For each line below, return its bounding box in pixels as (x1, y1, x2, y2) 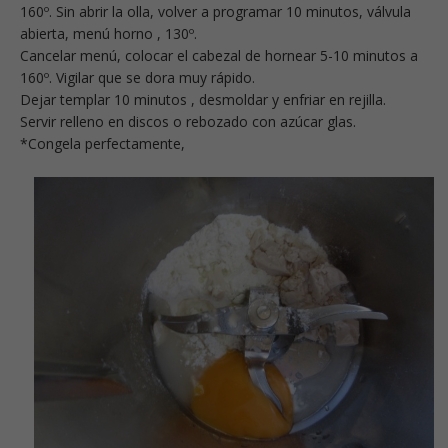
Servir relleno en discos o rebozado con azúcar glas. (20, 111, 356, 131)
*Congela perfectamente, (20, 133, 185, 153)
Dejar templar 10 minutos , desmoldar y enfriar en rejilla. (20, 89, 386, 109)
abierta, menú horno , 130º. (20, 23, 197, 43)
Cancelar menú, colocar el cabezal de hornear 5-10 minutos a (20, 45, 418, 65)
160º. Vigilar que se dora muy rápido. (20, 67, 255, 87)
